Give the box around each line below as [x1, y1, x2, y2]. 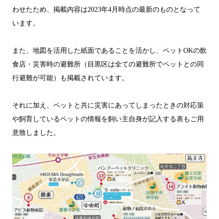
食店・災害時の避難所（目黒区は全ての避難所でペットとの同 [12, 60, 204, 68]
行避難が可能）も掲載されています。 [12, 74, 129, 82]
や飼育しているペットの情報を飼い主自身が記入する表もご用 [12, 115, 204, 123]
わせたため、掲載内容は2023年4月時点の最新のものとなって [12, 5, 200, 13]
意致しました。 [12, 129, 60, 136]
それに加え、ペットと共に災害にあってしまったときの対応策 [12, 101, 204, 109]
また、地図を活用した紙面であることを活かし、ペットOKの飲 [12, 46, 207, 54]
